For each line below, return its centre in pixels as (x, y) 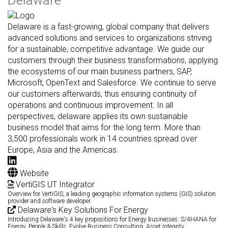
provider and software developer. (50, 201)
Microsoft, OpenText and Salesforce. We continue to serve (112, 82)
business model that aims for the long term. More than (104, 127)
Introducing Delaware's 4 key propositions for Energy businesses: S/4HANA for (112, 219)
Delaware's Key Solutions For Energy (82, 210)
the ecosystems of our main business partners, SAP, (100, 71)
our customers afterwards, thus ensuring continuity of (102, 94)
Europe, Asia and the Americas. (63, 150)
